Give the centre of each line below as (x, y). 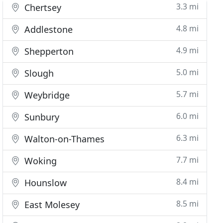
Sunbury (41, 117)
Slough (38, 73)
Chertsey (42, 7)
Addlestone (48, 29)
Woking (40, 161)
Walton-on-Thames (63, 139)
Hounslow (45, 183)
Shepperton (48, 51)
